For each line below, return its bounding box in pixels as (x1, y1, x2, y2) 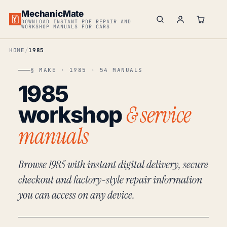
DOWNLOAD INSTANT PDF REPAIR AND (21, 18, 132, 25)
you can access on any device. (18, 187, 135, 202)
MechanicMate (21, 8, 84, 19)
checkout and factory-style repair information (18, 172, 202, 187)
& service (126, 100, 191, 130)
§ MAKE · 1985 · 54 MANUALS (30, 66, 143, 73)
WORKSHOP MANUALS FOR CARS (21, 23, 110, 30)
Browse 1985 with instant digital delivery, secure (18, 157, 208, 172)
